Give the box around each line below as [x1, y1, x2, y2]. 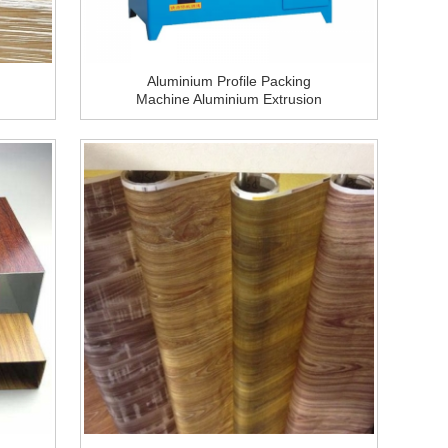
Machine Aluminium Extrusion [135, 91, 322, 108]
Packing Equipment [167, 109, 290, 126]
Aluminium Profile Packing [146, 73, 311, 90]
